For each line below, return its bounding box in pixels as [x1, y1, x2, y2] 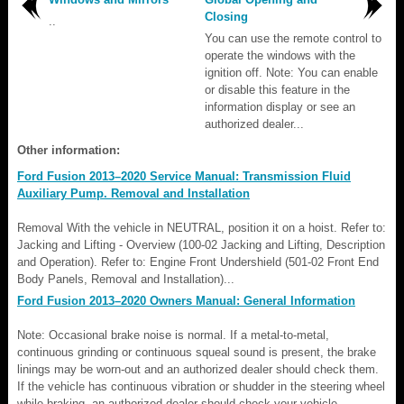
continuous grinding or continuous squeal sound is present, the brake [17, 344, 376, 359]
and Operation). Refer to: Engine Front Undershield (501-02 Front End [17, 254, 379, 269]
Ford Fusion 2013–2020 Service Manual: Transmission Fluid [17, 169, 351, 183]
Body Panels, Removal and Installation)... [17, 271, 234, 286]
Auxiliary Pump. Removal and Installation [17, 186, 250, 200]
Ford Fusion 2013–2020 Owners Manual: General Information [17, 293, 355, 308]
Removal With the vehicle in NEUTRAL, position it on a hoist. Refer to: [17, 220, 386, 234]
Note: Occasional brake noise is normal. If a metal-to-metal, [17, 327, 329, 342]
